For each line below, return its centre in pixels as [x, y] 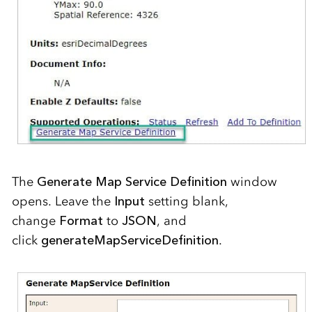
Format [81, 221]
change [35, 221]
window [253, 182]
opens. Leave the [63, 202]
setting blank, [188, 202]
